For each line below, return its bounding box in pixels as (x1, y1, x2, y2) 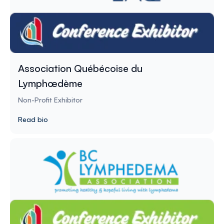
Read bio (18, 114, 48, 123)
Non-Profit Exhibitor (18, 95, 82, 104)
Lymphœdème (18, 76, 82, 89)
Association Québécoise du (18, 61, 142, 74)
